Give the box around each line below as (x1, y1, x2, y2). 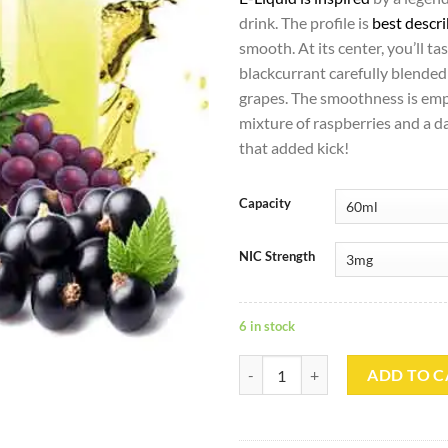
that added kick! (239, 137, 349, 157)
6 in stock (239, 318, 295, 335)
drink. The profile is (239, 12, 372, 32)
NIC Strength (239, 248, 315, 265)
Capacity (239, 195, 291, 212)
